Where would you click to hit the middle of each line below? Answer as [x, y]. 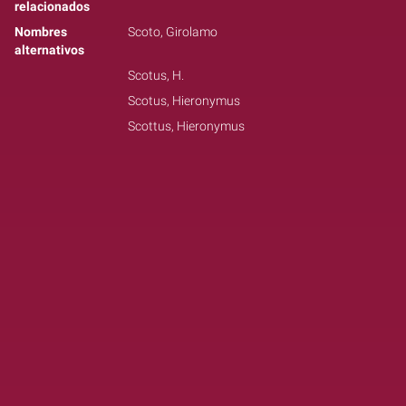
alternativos [49, 51]
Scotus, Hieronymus [184, 101]
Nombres [41, 33]
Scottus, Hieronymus [186, 127]
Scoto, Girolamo [172, 33]
